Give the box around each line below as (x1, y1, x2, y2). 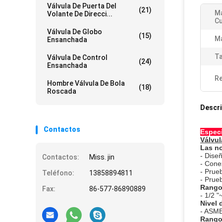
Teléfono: (42, 169, 74, 177)
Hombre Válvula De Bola (47, 79, 125, 87)
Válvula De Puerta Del (47, 2, 116, 10)
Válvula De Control (47, 54, 108, 61)
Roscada (47, 87, 76, 95)
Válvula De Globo (47, 28, 102, 36)
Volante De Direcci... (47, 10, 112, 18)
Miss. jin (89, 153, 114, 161)
